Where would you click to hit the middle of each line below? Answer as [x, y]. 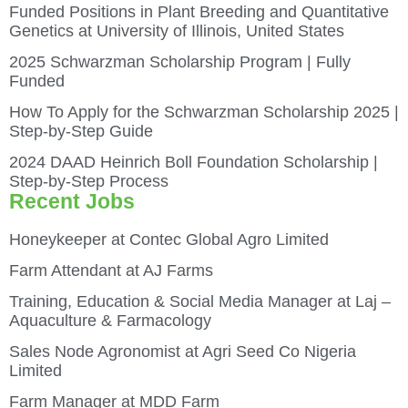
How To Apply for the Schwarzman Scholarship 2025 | [204, 112]
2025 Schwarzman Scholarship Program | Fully [180, 61]
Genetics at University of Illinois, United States [177, 31]
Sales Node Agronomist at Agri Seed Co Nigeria [183, 351]
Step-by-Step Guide [81, 131]
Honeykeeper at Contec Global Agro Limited [169, 239]
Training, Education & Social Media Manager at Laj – [200, 301]
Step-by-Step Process [89, 181]
